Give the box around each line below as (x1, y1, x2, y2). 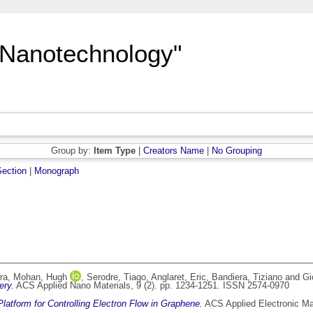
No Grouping (212, 145, 262, 156)
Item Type (94, 145, 136, 156)
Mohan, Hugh (13, 272, 67, 283)
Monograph (34, 166, 79, 177)
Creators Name (143, 145, 204, 156)
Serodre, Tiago (87, 272, 146, 283)
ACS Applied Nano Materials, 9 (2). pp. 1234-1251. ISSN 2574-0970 (14, 280, 289, 291)
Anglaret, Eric (151, 272, 206, 283)
